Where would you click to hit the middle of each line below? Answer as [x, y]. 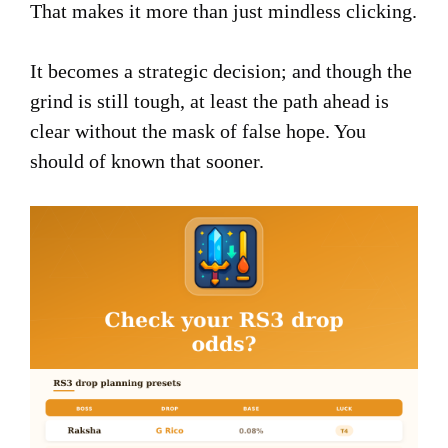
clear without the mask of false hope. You [198, 131]
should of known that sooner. [147, 161]
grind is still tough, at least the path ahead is [209, 101]
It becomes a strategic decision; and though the [221, 71]
